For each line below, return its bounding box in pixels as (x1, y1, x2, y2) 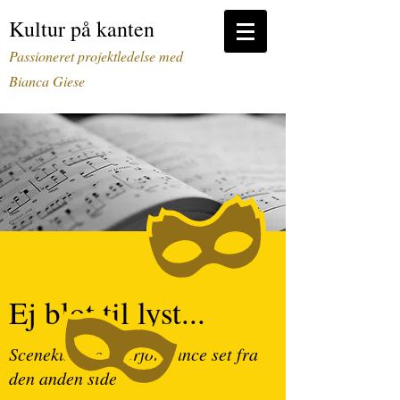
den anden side (9, 366, 117, 389)
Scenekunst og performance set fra (9, 342, 258, 365)
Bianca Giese (9, 71, 89, 90)
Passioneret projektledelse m (9, 46, 170, 65)
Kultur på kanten (9, 14, 154, 43)
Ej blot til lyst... (9, 291, 205, 333)
